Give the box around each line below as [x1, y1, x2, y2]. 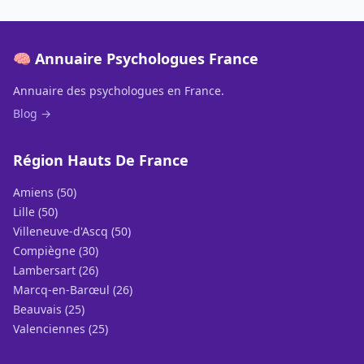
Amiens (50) [13, 184, 76, 200]
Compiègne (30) [13, 243, 98, 258]
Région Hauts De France [13, 150, 188, 170]
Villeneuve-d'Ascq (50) [13, 223, 131, 239]
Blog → [13, 106, 51, 121]
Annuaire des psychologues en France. [13, 83, 224, 98]
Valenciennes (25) [13, 321, 108, 336]
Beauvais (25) [13, 301, 84, 317]
